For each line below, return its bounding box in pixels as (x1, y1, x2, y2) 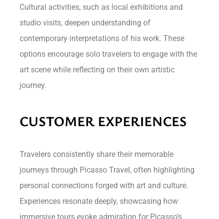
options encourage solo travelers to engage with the (20, 49, 197, 59)
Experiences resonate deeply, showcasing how (20, 196, 178, 206)
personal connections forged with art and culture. (20, 180, 189, 190)
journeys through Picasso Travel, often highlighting (20, 165, 195, 175)
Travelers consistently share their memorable (20, 149, 174, 159)
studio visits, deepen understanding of (20, 18, 151, 27)
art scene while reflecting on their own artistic (20, 65, 175, 74)
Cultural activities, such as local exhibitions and (20, 2, 183, 12)
